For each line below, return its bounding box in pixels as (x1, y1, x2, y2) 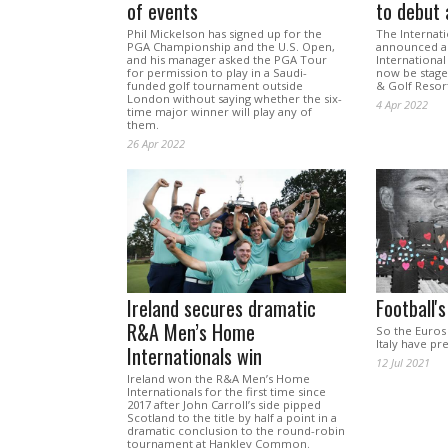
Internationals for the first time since (127, 384, 326, 400)
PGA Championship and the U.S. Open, (127, 39, 335, 55)
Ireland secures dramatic (127, 293, 316, 324)
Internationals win (127, 341, 262, 372)
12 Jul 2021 (375, 355, 430, 371)
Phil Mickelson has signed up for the (127, 26, 322, 42)
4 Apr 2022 (375, 97, 428, 113)
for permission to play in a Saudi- (127, 65, 307, 81)
